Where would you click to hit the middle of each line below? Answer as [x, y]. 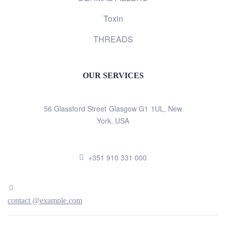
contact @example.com [45, 201]
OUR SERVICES [113, 76]
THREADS [113, 39]
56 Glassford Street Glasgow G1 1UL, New [113, 109]
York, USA [113, 121]
